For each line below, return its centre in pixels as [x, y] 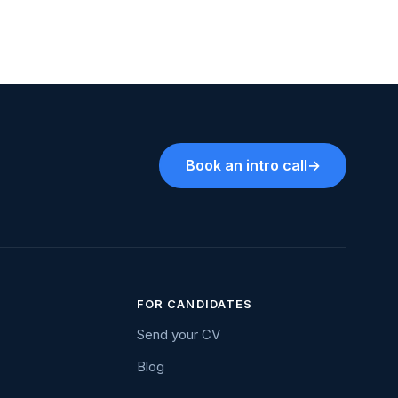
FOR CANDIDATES [195, 304]
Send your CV [179, 334]
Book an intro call [246, 165]
